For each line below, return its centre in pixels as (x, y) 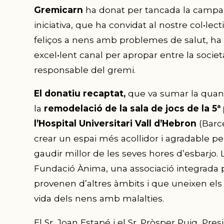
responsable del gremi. (84, 70)
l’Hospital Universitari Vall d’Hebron (115, 123)
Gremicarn (59, 10)
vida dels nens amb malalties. (99, 198)
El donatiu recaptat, (79, 93)
